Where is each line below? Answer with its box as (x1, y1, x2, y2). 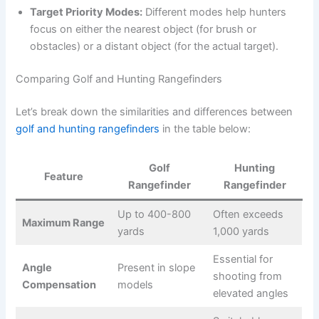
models (117, 278, 153, 292)
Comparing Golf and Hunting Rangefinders (16, 72, 223, 85)
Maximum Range (21, 216, 105, 230)
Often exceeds (212, 208, 283, 221)
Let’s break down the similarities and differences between (16, 105, 293, 118)
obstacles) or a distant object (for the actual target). (30, 40, 279, 53)
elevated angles (212, 287, 288, 300)
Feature (44, 170, 84, 184)
